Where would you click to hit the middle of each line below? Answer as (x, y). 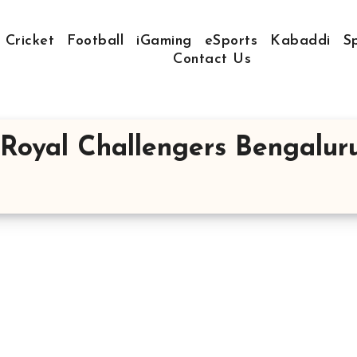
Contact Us (212, 59)
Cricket (29, 41)
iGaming (164, 41)
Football (95, 41)
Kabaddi (300, 41)
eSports (231, 41)
